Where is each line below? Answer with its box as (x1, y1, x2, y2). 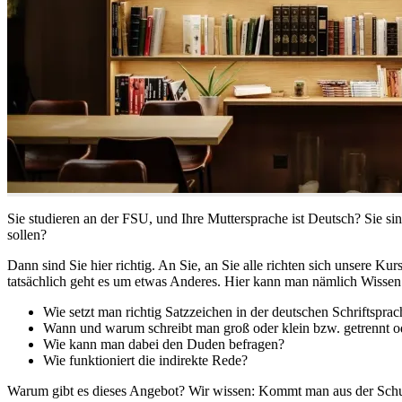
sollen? (7, 226, 47, 242)
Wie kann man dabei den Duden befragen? (43, 336, 284, 352)
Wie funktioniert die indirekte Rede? (43, 352, 248, 368)
